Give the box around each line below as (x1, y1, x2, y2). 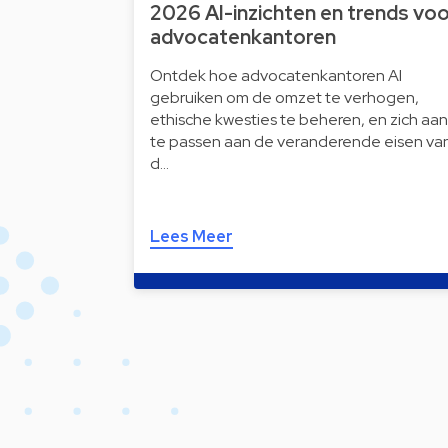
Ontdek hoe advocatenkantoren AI (150, 65, 402, 86)
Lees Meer (150, 226, 233, 247)
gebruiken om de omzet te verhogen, (150, 87, 419, 108)
